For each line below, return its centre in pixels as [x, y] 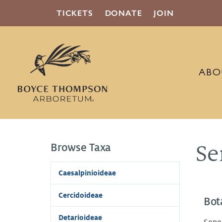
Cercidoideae [81, 195]
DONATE [123, 13]
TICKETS [75, 13]
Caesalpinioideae [87, 173]
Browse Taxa [81, 148]
